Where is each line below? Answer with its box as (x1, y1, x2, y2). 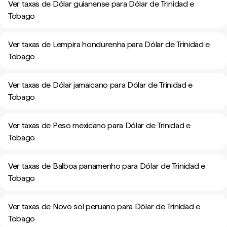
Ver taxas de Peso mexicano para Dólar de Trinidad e (8, 121, 191, 130)
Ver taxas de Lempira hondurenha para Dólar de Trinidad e (8, 40, 210, 49)
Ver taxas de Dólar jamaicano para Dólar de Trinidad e (8, 80, 193, 90)
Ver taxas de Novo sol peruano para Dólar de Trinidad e (8, 202, 200, 211)
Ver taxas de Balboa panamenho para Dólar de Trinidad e (8, 161, 205, 171)
